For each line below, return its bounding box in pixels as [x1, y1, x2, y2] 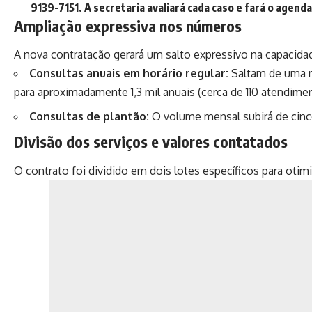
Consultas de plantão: [29, 109, 149, 124]
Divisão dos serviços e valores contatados [14, 132, 288, 152]
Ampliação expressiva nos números [14, 15, 242, 36]
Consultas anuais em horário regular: [29, 66, 228, 81]
